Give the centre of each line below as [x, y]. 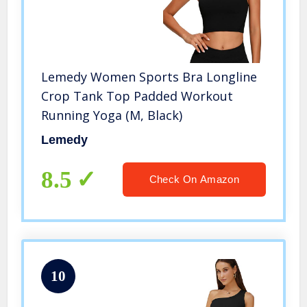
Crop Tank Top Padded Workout [137, 96]
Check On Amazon [194, 180]
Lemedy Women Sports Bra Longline [149, 77]
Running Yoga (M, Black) [112, 115]
